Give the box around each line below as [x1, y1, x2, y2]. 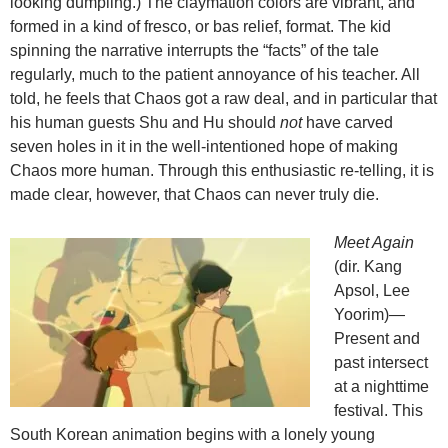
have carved [302, 114, 393, 132]
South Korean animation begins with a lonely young [10, 426, 375, 444]
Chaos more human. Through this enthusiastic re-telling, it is [10, 162, 434, 180]
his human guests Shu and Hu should [10, 114, 280, 132]
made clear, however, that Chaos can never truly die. [10, 186, 379, 204]
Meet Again [334, 234, 414, 252]
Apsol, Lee [334, 282, 410, 300]
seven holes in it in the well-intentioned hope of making [10, 138, 398, 156]
